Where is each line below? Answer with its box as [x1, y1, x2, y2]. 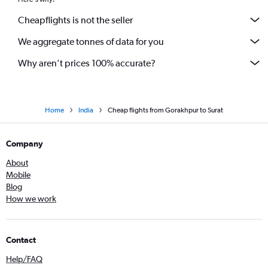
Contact [6, 235, 36, 245]
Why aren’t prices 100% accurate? [18, 57, 156, 69]
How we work [6, 194, 56, 203]
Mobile [6, 170, 31, 179]
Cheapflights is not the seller [18, 14, 133, 26]
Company [6, 139, 43, 148]
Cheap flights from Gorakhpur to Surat [108, 106, 223, 114]
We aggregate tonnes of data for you [18, 35, 164, 47]
